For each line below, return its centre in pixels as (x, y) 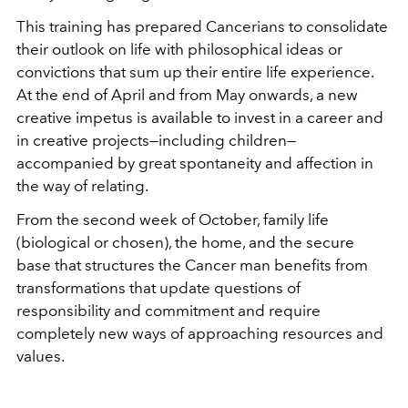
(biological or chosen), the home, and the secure (185, 243)
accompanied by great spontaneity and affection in (195, 163)
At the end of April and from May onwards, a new (187, 95)
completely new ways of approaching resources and (200, 334)
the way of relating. (82, 186)
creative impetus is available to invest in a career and (200, 118)
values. (41, 357)
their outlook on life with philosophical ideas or (179, 50)
